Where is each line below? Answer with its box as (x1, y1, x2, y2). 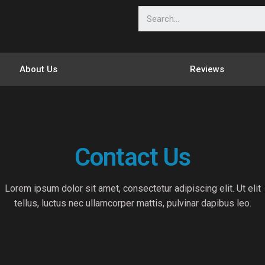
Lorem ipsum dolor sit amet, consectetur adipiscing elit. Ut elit (4, 183, 261, 194)
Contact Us (75, 143, 190, 172)
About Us (19, 64, 57, 75)
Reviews (190, 64, 225, 75)
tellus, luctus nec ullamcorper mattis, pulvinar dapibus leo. (14, 198, 251, 209)
